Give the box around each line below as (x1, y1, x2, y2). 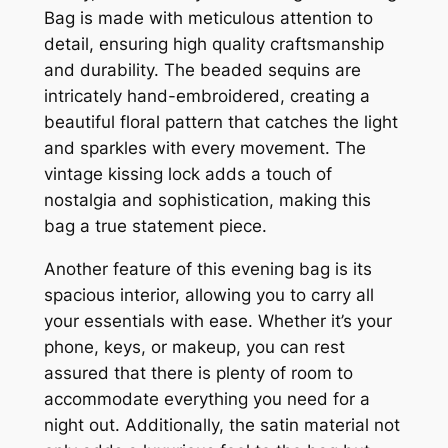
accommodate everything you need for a (43, 389, 370, 410)
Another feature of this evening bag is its (43, 259, 372, 280)
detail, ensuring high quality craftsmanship (43, 34, 384, 55)
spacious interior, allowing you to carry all (43, 285, 374, 306)
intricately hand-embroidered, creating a (43, 86, 370, 107)
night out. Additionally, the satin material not (43, 415, 400, 436)
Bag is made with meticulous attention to (43, 8, 373, 29)
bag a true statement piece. (43, 216, 267, 237)
